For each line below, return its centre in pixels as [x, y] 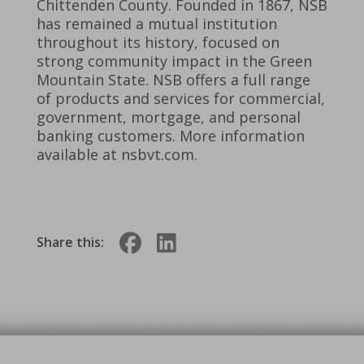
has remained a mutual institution [157, 23]
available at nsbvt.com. [117, 154]
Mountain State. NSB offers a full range [173, 79]
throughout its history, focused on [158, 42]
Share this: [72, 242]
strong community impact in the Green [174, 61]
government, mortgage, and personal [169, 117]
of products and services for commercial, [181, 98]
